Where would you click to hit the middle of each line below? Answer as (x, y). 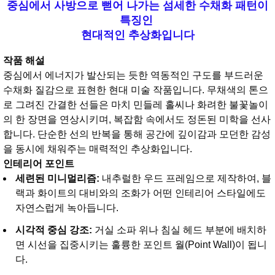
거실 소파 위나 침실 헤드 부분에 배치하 (180, 230)
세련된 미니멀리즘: (57, 179)
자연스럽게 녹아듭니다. (67, 208)
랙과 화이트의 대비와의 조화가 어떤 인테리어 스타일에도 (141, 193)
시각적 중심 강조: (54, 230)
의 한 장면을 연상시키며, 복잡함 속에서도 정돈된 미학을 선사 (137, 120)
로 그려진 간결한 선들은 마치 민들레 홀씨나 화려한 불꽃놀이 (136, 105)
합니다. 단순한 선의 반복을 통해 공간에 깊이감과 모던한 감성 (137, 134)
